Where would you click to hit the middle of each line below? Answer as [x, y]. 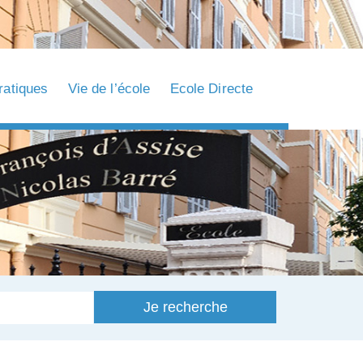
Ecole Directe [211, 89]
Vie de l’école [109, 89]
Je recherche [185, 307]
